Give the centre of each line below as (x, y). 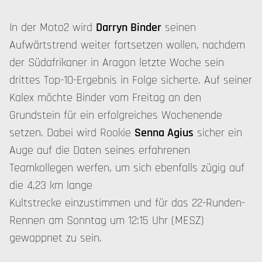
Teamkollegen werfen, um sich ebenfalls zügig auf (127, 168)
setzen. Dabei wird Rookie (72, 133)
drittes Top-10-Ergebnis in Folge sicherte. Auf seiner (131, 80)
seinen (179, 27)
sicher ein (218, 133)
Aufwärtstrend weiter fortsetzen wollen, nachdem (127, 45)
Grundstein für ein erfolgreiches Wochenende (116, 115)
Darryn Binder (129, 27)
